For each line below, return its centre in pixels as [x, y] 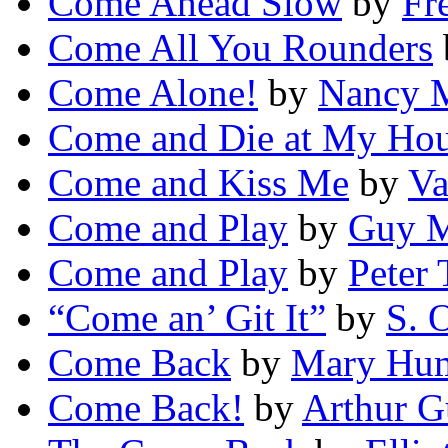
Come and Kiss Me [198, 183]
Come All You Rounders [240, 48]
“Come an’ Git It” [187, 318]
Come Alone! [153, 93]
